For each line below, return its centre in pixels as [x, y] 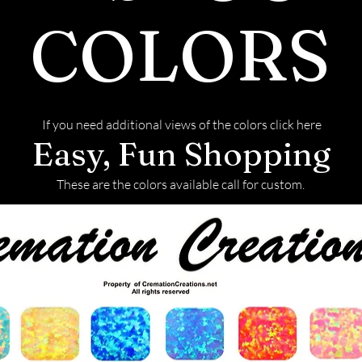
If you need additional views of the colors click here [182, 124]
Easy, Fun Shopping [181, 154]
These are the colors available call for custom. [180, 184]
